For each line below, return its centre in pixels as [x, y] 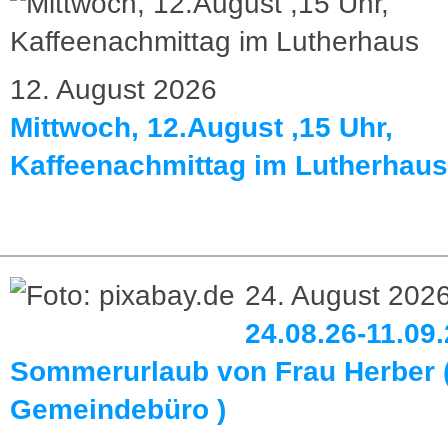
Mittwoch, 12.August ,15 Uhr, [201, 128]
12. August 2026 [113, 90]
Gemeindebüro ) [118, 410]
